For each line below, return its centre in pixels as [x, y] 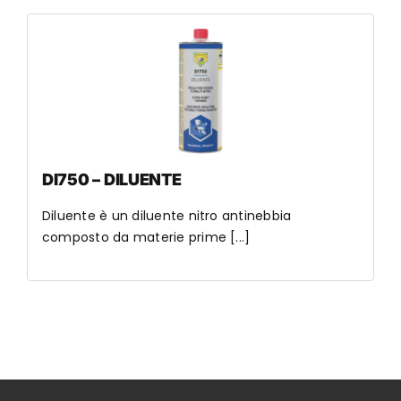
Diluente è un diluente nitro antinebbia [166, 216]
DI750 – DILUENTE [111, 179]
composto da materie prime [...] [146, 237]
